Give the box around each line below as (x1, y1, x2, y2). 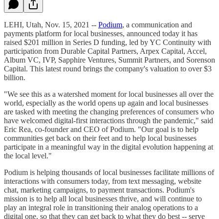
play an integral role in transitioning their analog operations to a (4, 203, 198, 212)
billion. (4, 73, 25, 82)
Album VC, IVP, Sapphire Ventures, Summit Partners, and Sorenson (4, 55, 215, 64)
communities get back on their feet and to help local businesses (4, 133, 197, 142)
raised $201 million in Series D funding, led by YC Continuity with (4, 38, 211, 46)
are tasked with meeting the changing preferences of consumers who (4, 107, 214, 116)
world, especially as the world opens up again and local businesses (4, 98, 208, 107)
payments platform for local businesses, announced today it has (4, 29, 197, 38)
